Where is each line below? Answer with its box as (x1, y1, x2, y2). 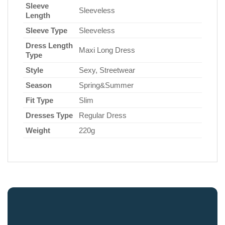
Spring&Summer (79, 81, 134, 90)
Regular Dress (79, 111, 127, 120)
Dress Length (26, 41, 73, 50)
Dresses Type (26, 111, 73, 120)
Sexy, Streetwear (79, 66, 135, 75)
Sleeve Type (26, 26, 67, 35)
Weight (26, 126, 50, 135)
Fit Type (26, 96, 53, 105)
